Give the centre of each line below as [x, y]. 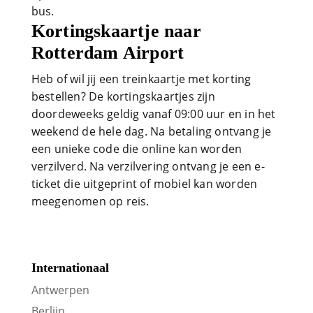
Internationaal [70, 267]
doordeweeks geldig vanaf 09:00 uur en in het [153, 114]
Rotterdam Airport [108, 53]
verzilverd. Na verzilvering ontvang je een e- [148, 167]
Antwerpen [60, 290]
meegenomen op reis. [90, 202]
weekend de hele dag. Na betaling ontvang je [151, 132]
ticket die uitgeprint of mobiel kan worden [144, 184]
